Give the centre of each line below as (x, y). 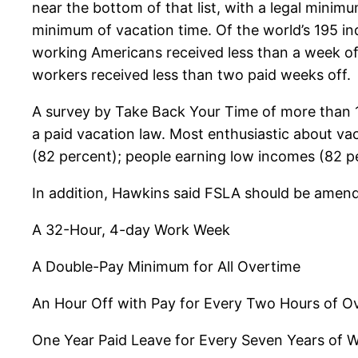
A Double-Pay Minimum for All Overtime (166, 267)
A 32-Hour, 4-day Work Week (131, 230)
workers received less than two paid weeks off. (191, 75)
